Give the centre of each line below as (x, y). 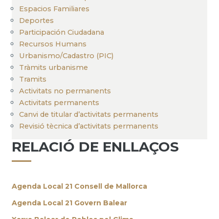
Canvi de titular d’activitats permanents (89, 114)
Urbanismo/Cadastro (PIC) (66, 55)
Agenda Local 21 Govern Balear (69, 203)
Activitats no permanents (65, 91)
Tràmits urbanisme (54, 67)
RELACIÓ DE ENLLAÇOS (95, 146)
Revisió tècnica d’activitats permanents (89, 126)
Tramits (33, 79)
